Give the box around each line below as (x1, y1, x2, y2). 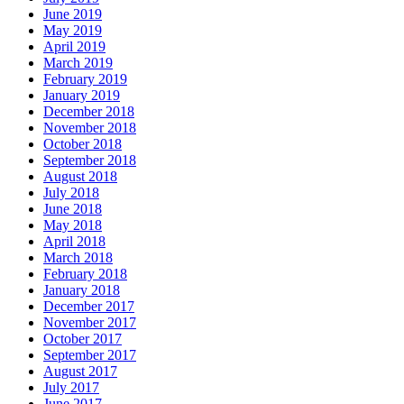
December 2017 (43, 298, 134, 315)
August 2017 (43, 363, 117, 380)
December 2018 (43, 104, 134, 120)
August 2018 (43, 169, 117, 185)
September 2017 (43, 347, 136, 363)
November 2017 (43, 315, 136, 331)
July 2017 (43, 380, 99, 396)
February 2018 (43, 266, 127, 282)
